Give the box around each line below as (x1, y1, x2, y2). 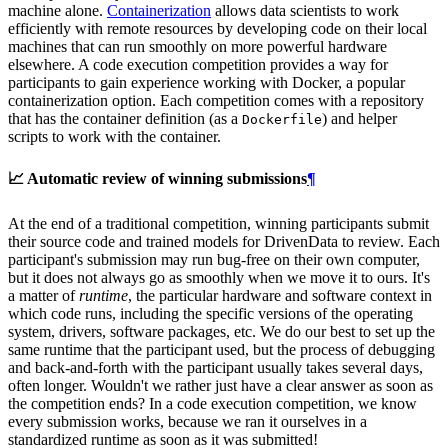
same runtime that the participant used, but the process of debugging (8, 341, 435, 359)
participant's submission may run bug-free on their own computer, (8, 251, 420, 269)
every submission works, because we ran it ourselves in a (8, 413, 367, 431)
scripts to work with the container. (8, 127, 221, 145)
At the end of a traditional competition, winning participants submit (8, 215, 429, 233)
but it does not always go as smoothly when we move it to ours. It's (8, 269, 430, 287)
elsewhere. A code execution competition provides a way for (8, 55, 388, 73)
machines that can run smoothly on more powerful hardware (8, 37, 387, 55)
